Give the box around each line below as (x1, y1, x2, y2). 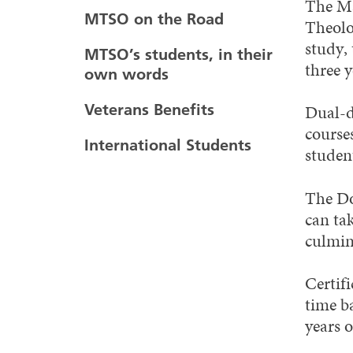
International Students (84, 136, 251, 154)
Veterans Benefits (84, 100, 214, 119)
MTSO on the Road (84, 9, 224, 28)
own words (84, 65, 169, 84)
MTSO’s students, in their (84, 45, 273, 64)
